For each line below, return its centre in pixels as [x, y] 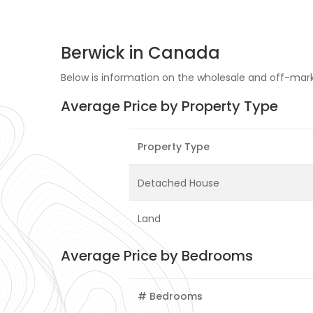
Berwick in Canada [140, 53]
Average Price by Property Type [169, 107]
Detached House [179, 183]
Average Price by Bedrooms [157, 256]
